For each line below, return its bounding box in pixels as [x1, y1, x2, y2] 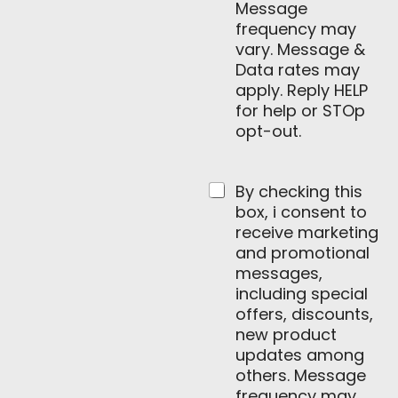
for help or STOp [235, 99, 365, 123]
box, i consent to [235, 201, 367, 224]
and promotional [235, 242, 370, 265]
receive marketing [235, 221, 378, 244]
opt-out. [235, 120, 301, 143]
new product [235, 323, 337, 346]
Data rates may [235, 59, 360, 82]
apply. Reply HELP [235, 79, 368, 102]
